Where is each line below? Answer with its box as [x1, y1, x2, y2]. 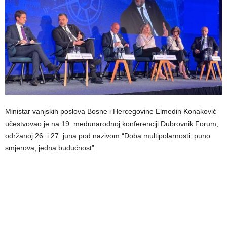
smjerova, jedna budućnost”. [5, 144, 96, 153]
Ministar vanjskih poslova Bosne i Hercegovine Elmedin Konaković [5, 107, 216, 116]
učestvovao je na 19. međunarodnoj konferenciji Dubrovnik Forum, [5, 120, 218, 128]
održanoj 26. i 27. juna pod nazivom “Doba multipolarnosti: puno [5, 132, 210, 140]
